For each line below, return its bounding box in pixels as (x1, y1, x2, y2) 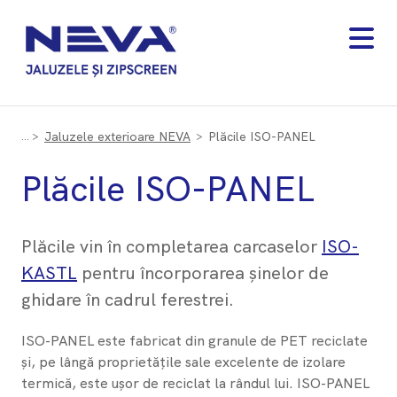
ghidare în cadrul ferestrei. (21, 288, 234, 312)
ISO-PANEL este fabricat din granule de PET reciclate (21, 331, 368, 351)
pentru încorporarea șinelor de (77, 261, 329, 285)
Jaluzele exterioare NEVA (44, 128, 191, 144)
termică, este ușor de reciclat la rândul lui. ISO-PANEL (21, 374, 370, 393)
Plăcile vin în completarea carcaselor (21, 235, 322, 259)
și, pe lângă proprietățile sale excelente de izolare (21, 353, 346, 372)
